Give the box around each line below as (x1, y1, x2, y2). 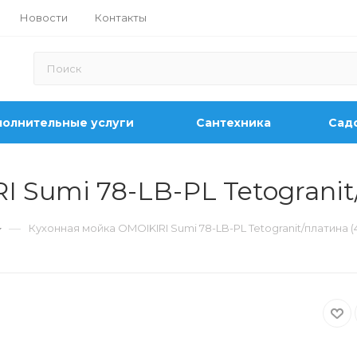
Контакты (95, 10, 147, 24)
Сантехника (196, 116, 271, 130)
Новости (20, 10, 68, 24)
